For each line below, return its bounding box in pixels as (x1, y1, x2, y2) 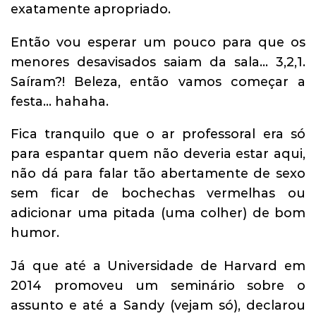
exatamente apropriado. (11, 1, 171, 18)
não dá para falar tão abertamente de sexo (11, 166, 305, 182)
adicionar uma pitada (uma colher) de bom (11, 205, 305, 221)
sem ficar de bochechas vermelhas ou (11, 186, 305, 202)
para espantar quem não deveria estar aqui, (11, 146, 305, 162)
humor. (11, 225, 59, 241)
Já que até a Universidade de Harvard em (11, 258, 305, 274)
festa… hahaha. (11, 93, 109, 109)
